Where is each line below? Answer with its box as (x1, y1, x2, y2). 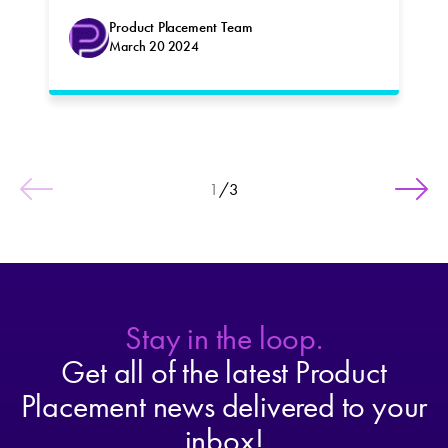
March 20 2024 (109, 37, 200, 56)
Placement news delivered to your (20, 385, 428, 427)
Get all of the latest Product (61, 351, 387, 393)
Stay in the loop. (125, 317, 323, 359)
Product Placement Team (109, 17, 253, 38)
